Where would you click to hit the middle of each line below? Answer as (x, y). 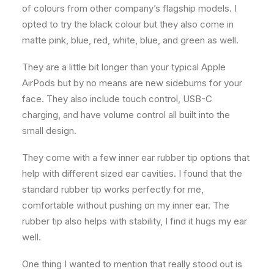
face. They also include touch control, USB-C (117, 98)
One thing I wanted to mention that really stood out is (132, 264)
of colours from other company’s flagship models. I (129, 8)
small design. (49, 130)
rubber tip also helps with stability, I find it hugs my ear (135, 221)
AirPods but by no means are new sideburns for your (132, 83)
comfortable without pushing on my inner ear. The (126, 205)
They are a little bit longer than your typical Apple (124, 67)
